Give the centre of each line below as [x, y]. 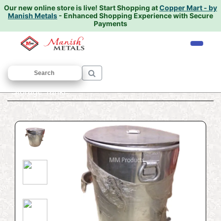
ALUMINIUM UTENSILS [101, 78]
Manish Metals [33, 16]
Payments [110, 23]
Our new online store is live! [51, 8]
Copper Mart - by [188, 8]
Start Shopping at [129, 8]
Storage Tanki [38, 92]
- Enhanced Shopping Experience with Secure [135, 16]
